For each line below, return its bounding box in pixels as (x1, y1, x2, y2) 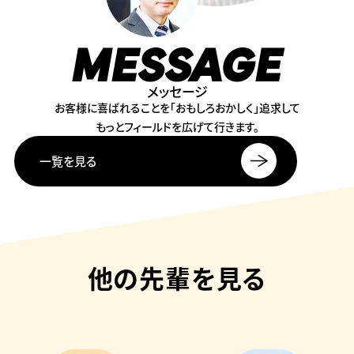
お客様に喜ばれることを (54, 100, 170, 115)
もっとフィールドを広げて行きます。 (95, 119, 259, 134)
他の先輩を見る (87, 259, 267, 296)
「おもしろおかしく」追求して (169, 100, 300, 115)
